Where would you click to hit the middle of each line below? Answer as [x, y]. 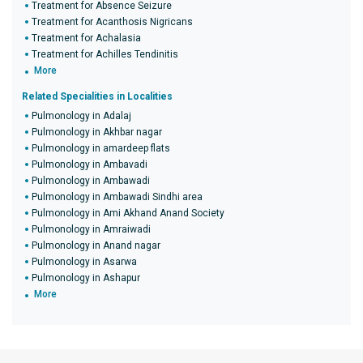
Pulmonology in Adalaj [81, 116]
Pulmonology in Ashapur [86, 278]
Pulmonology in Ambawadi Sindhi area [117, 197]
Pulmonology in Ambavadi [90, 164]
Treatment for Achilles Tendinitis [105, 54]
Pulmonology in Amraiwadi [91, 229]
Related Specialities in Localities [97, 96]
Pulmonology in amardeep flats [101, 148]
